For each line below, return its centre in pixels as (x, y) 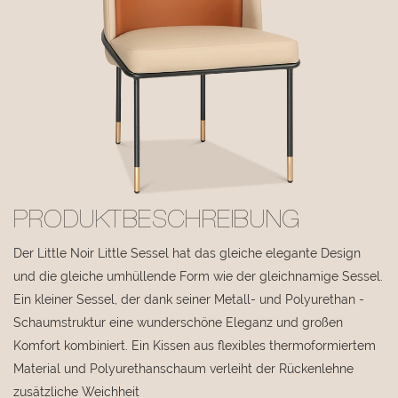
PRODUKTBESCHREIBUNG (157, 222)
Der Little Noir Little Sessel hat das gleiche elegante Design (187, 253)
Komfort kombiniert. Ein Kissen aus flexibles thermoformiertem (195, 345)
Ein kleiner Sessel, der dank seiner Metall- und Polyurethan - (189, 299)
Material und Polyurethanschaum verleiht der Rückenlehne (183, 368)
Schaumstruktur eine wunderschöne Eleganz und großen (178, 322)
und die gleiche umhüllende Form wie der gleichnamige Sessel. (198, 276)
